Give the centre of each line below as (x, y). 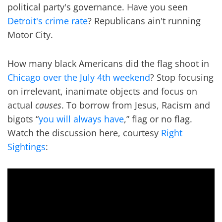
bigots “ (23, 119)
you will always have (81, 119)
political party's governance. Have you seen (98, 7)
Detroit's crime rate (48, 21)
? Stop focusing (182, 77)
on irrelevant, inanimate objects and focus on (102, 91)
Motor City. (30, 35)
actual (21, 105)
